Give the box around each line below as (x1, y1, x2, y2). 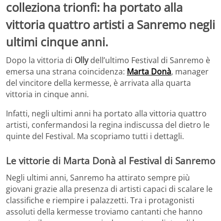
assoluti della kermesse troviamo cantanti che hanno (6, 206, 203, 217)
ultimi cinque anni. (6, 33, 108, 50)
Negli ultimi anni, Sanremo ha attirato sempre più (6, 172, 190, 183)
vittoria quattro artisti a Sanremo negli (6, 16, 215, 33)
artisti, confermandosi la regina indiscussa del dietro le (6, 119, 210, 131)
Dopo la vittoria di (6, 55, 74, 66)
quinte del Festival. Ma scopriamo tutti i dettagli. (6, 131, 184, 142)
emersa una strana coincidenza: (6, 66, 127, 77)
